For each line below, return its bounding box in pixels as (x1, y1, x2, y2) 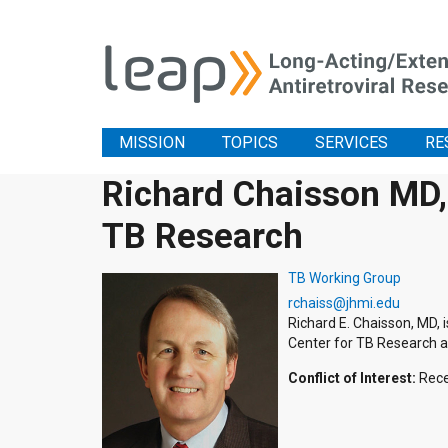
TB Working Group (288, 270, 401, 286)
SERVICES (315, 133, 388, 152)
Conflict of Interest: (288, 370, 416, 386)
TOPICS (222, 133, 278, 152)
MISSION (119, 133, 185, 152)
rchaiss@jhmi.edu (288, 295, 400, 311)
